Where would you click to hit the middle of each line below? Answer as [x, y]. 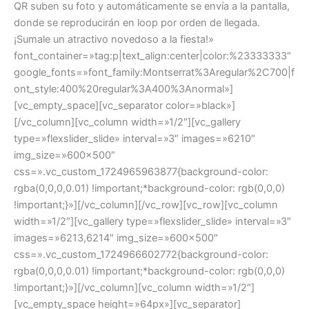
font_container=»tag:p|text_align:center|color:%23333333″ [152, 56]
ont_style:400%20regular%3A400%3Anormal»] [123, 89]
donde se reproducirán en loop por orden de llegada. [137, 22]
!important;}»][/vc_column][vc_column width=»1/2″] [134, 287]
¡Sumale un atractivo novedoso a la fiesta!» [114, 39]
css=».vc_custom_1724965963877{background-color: [141, 171]
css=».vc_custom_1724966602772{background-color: [141, 254]
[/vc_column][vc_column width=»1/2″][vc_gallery [127, 122]
